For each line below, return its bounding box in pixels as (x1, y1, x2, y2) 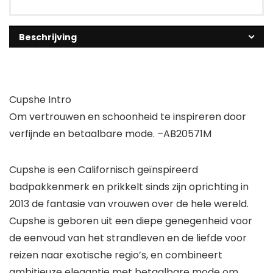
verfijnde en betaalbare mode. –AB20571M (9, 126, 211, 141)
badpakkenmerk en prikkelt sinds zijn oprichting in (9, 179, 249, 194)
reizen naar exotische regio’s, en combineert (9, 247, 222, 262)
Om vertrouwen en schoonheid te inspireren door (9, 109, 246, 124)
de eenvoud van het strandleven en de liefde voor (9, 230, 247, 245)
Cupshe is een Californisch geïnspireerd (9, 162, 198, 177)
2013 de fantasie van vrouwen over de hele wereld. (9, 196, 249, 211)
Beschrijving (19, 30, 77, 43)
